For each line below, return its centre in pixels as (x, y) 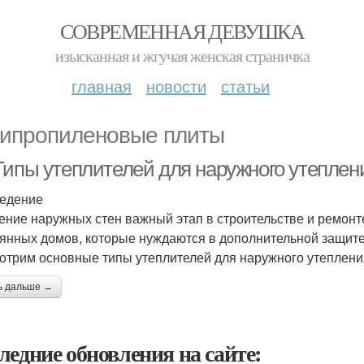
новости (176, 86)
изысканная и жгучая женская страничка (182, 56)
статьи (245, 86)
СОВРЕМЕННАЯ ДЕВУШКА (182, 31)
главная (102, 86)
